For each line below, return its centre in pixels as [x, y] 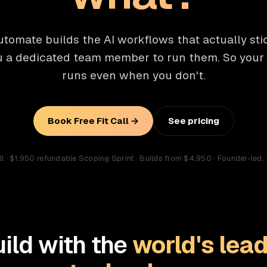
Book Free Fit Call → [93, 121]
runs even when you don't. [133, 75]
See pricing [193, 121]
